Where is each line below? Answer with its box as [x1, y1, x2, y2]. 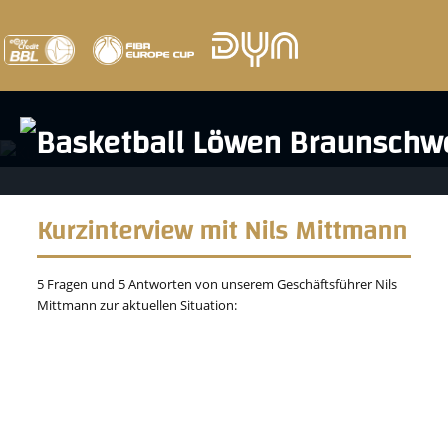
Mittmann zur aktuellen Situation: [37, 296, 238, 314]
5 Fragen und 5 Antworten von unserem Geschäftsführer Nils [37, 275, 398, 293]
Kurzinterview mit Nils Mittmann [37, 208, 408, 255]
